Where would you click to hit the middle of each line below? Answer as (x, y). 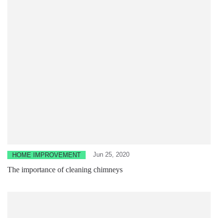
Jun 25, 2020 (111, 154)
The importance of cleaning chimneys (65, 169)
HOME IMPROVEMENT (46, 155)
